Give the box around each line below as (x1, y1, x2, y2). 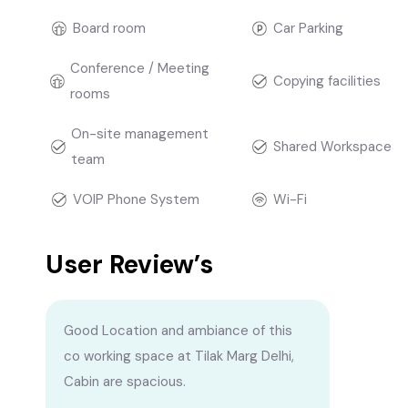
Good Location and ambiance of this (64, 321, 292, 340)
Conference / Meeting (69, 59, 209, 77)
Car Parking (272, 19, 343, 37)
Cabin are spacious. (64, 372, 186, 391)
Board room (73, 19, 146, 37)
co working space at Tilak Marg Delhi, (64, 347, 294, 365)
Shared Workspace (272, 138, 392, 156)
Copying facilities (272, 72, 381, 90)
